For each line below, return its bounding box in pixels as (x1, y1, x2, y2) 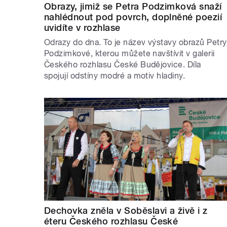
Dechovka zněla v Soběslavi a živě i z (44, 205, 208, 216)
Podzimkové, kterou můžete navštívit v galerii (44, 48, 215, 58)
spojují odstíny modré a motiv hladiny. (44, 70, 185, 81)
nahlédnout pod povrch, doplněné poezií (44, 11, 222, 22)
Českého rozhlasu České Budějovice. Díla (44, 59, 201, 69)
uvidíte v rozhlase (44, 22, 121, 33)
